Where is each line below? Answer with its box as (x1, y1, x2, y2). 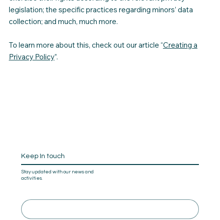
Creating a (163, 40, 197, 50)
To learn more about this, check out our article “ (8, 40, 163, 50)
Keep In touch (21, 152, 65, 160)
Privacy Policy (8, 52, 55, 61)
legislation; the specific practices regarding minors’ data (8, 4, 193, 14)
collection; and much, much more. (8, 16, 119, 26)
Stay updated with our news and (21, 169, 94, 174)
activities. (21, 175, 42, 181)
